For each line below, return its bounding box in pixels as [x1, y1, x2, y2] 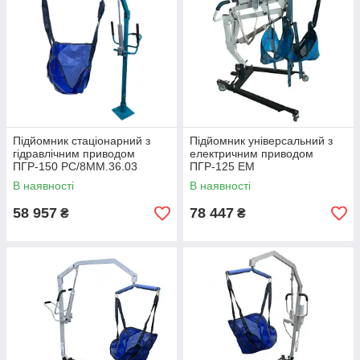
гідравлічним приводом [13, 147, 135, 161]
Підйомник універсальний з [190, 134, 333, 148]
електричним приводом [190, 147, 313, 161]
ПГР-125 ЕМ [190, 160, 255, 174]
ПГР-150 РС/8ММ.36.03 [13, 160, 137, 174]
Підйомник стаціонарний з [13, 134, 150, 148]
